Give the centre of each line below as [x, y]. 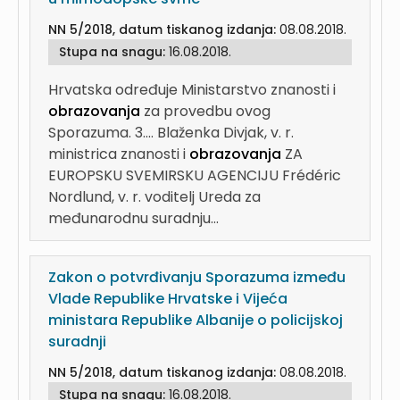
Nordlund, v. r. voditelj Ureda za [154, 197]
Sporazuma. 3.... [103, 133]
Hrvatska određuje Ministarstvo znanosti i [192, 90]
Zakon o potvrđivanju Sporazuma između [197, 277]
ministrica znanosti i [119, 154]
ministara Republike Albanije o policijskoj [196, 320]
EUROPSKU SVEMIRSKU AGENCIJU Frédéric [195, 175]
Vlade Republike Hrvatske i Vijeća [168, 299]
